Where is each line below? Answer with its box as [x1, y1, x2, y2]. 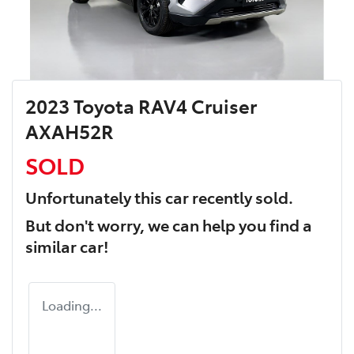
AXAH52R [25, 118, 114, 145]
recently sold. [189, 186, 293, 209]
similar [25, 235, 80, 258]
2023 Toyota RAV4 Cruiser [25, 92, 257, 119]
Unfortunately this [25, 186, 165, 209]
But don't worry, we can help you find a [25, 213, 312, 236]
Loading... [42, 296, 102, 314]
